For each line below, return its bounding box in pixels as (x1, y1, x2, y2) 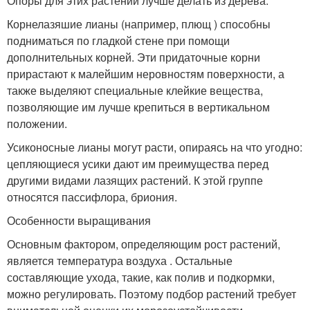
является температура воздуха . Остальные (7, 252, 232, 268)
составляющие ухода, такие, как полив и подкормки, (7, 268, 275, 285)
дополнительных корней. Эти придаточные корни (7, 48, 260, 65)
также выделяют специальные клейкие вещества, (7, 82, 263, 98)
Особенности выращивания (7, 212, 151, 228)
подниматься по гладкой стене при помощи (7, 32, 230, 48)
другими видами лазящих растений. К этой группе (7, 172, 263, 188)
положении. (7, 115, 67, 131)
